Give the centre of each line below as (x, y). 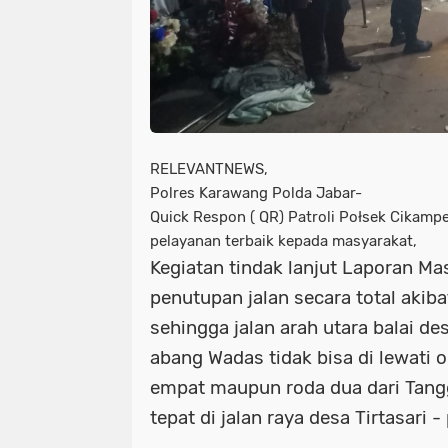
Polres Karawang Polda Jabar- (256, 192)
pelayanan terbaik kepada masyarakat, (283, 240)
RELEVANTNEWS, (209, 168)
